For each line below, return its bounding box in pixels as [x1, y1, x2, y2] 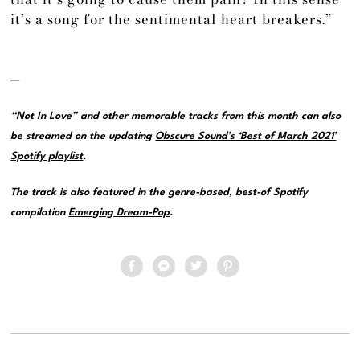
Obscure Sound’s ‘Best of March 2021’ [155, 130, 337, 141]
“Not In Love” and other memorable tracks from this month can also [10, 110, 342, 121]
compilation [10, 207, 69, 218]
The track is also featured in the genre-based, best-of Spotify [10, 186, 309, 198]
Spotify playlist [10, 150, 84, 162]
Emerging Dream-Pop [68, 207, 170, 218]
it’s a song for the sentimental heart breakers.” [10, 9, 333, 31]
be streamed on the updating [10, 130, 156, 141]
